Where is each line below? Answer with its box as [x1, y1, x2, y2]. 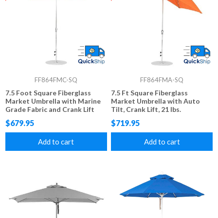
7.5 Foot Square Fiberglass [5, 88, 91, 97]
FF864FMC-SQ [35, 75, 78, 84]
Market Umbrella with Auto [111, 96, 200, 105]
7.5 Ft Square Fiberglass [111, 88, 188, 97]
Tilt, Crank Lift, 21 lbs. [111, 105, 182, 113]
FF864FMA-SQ [140, 75, 183, 84]
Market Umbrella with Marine [5, 96, 101, 105]
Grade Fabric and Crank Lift [5, 105, 95, 113]
